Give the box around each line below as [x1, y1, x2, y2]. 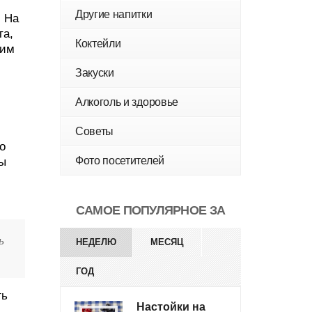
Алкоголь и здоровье [75, 96, 178, 108]
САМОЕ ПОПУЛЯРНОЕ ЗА [75, 203, 226, 217]
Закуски [75, 67, 114, 79]
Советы [75, 125, 114, 137]
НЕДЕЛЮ [76, 237, 116, 247]
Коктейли [75, 38, 121, 49]
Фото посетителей [75, 155, 164, 166]
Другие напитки [75, 8, 153, 20]
